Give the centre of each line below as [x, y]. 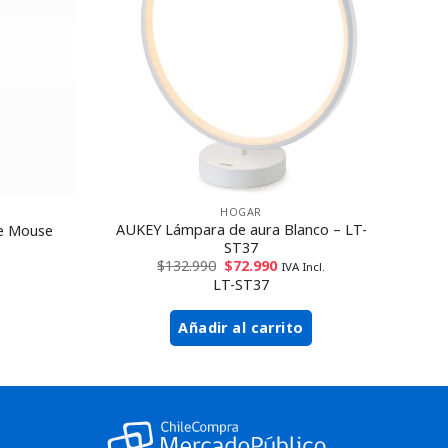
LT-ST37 [241, 284]
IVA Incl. [303, 266]
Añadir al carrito [241, 327]
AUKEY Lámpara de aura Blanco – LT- [241, 229]
